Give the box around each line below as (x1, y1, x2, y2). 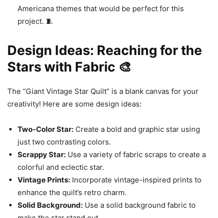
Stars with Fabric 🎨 (7, 59, 131, 75)
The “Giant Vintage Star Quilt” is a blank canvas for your (7, 87, 199, 96)
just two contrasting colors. (18, 137, 111, 146)
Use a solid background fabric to (83, 200, 196, 210)
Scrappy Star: (18, 150, 66, 159)
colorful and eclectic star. (18, 163, 104, 172)
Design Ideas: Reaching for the (7, 42, 202, 58)
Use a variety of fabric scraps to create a (66, 150, 206, 159)
